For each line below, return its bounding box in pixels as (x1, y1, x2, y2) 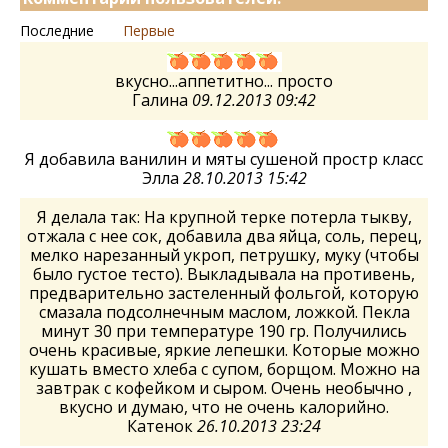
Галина (132, 88, 192, 111)
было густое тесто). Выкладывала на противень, (33, 262, 415, 285)
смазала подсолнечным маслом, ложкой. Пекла (38, 300, 410, 323)
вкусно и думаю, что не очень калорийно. (59, 395, 389, 418)
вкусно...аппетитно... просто (115, 69, 333, 92)
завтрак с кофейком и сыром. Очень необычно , (36, 376, 412, 399)
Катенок (127, 414, 197, 437)
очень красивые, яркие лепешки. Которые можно (28, 338, 420, 361)
